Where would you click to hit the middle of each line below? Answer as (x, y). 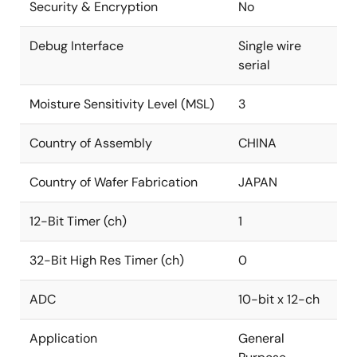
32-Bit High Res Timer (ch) (107, 260)
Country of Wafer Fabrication (114, 182)
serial (254, 65)
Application (63, 338)
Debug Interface (76, 46)
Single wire (270, 46)
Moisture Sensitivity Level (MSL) (122, 104)
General (261, 338)
